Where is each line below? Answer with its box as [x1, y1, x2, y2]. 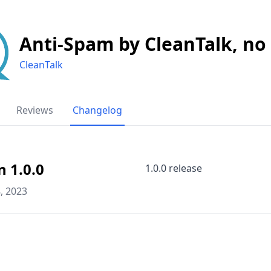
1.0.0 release [145, 161, 202, 175]
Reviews [16, 103, 53, 117]
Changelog [73, 103, 122, 117]
